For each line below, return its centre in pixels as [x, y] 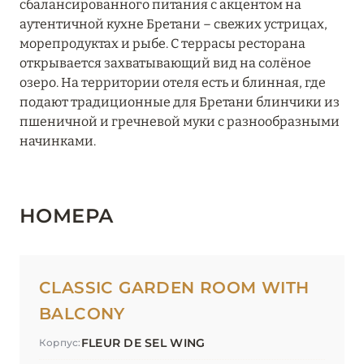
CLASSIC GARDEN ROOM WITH [174, 288]
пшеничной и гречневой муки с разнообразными [180, 122]
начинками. [58, 141]
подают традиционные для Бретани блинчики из [180, 102]
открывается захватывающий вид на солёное [165, 63]
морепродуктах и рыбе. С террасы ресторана [162, 44]
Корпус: [60, 343]
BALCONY [82, 314]
